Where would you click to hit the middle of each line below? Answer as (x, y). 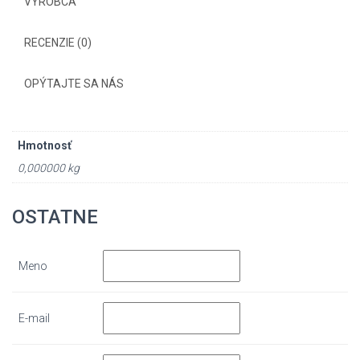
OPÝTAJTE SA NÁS (74, 84)
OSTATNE (55, 217)
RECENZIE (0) (58, 43)
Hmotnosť (45, 145)
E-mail (34, 318)
